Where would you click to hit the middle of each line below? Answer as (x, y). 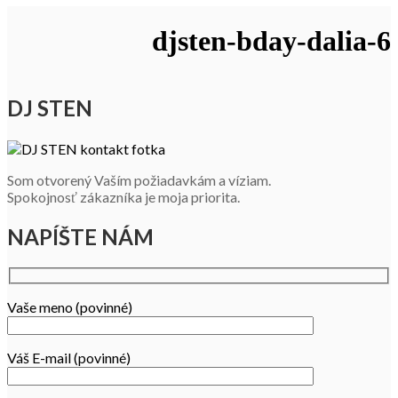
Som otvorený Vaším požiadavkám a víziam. (139, 179)
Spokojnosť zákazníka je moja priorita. (123, 196)
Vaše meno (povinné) (70, 307)
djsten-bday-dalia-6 (271, 41)
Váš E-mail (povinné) (69, 358)
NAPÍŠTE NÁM (80, 236)
